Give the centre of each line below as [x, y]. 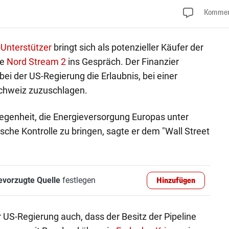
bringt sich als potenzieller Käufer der [127, 47]
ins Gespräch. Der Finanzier [122, 61]
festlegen [78, 180]
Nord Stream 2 [36, 61]
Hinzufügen [176, 180]
